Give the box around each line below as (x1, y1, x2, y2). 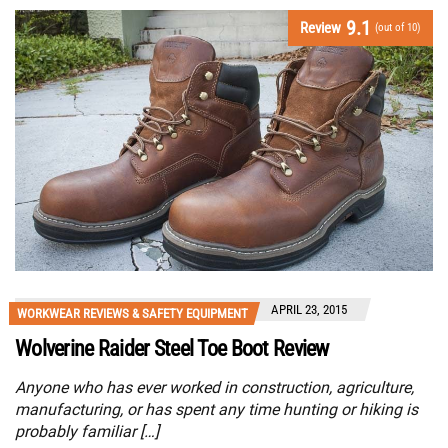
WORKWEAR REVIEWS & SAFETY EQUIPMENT (17, 305, 248, 321)
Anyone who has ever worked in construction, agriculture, (15, 377, 414, 397)
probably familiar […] (15, 421, 159, 441)
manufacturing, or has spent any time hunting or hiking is (15, 399, 418, 419)
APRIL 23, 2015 (271, 301, 347, 317)
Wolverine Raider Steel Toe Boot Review (15, 335, 329, 361)
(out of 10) (375, 20, 421, 34)
